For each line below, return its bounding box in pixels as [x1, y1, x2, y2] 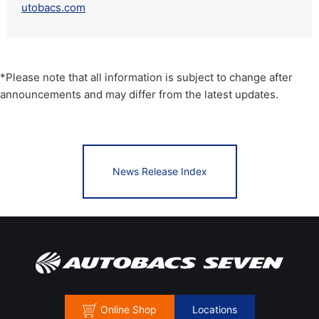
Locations [192, 303, 237, 315]
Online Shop [100, 303, 157, 315]
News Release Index [112, 165, 207, 178]
